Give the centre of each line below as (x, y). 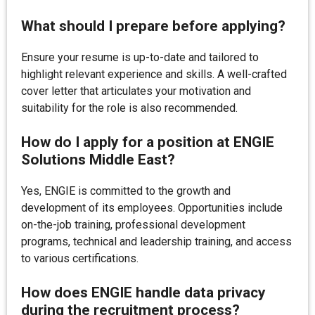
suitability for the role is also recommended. (129, 108)
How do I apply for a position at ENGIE (148, 142)
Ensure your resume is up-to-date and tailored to (140, 57)
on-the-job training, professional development (133, 225)
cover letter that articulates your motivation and (136, 91)
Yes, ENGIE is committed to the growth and (126, 191)
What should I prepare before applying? (153, 26)
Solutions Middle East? (98, 160)
